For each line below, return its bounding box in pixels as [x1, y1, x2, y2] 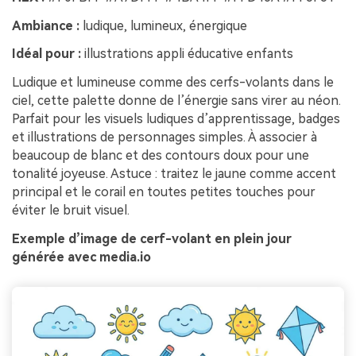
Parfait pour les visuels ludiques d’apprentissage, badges [12, 111, 340, 127]
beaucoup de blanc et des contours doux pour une [12, 148, 309, 164]
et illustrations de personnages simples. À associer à [12, 130, 317, 145]
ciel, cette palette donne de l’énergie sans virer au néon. [12, 93, 341, 109]
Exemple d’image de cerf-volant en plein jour [12, 230, 292, 246]
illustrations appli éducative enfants [81, 46, 293, 62]
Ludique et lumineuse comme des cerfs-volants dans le [12, 75, 334, 91]
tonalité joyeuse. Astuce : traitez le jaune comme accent [12, 166, 336, 182]
